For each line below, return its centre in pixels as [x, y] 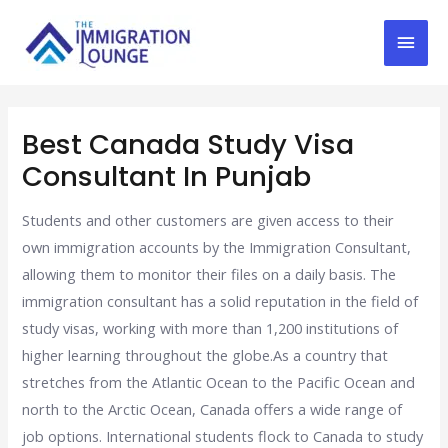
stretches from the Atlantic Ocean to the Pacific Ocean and [219, 382]
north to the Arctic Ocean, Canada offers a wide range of [212, 409]
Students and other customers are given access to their [208, 220]
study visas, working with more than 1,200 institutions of [210, 328]
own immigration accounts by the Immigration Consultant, [217, 247]
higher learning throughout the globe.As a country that [205, 355]
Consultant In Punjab [167, 176]
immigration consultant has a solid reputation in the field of [220, 301]
